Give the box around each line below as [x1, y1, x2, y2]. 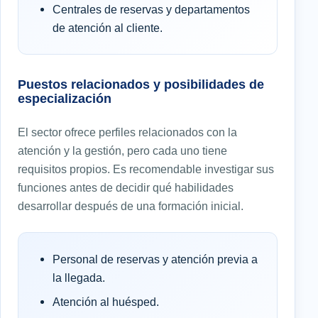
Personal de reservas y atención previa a [53, 252, 258, 265]
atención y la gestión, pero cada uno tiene [18, 143, 227, 157]
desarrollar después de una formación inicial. [18, 199, 243, 212]
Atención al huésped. [53, 295, 159, 308]
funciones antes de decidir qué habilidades [18, 180, 234, 194]
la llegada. [53, 270, 105, 284]
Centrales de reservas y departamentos [53, 2, 250, 16]
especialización [18, 90, 111, 106]
